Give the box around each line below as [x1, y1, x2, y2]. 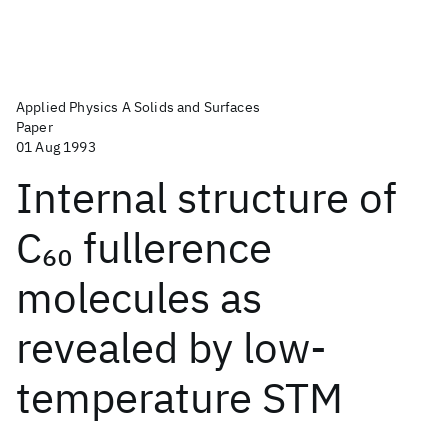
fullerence [73, 220, 272, 275]
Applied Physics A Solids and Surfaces [16, 98, 260, 116]
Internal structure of [16, 170, 397, 225]
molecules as [16, 270, 262, 325]
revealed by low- [16, 320, 327, 375]
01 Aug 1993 [16, 138, 96, 156]
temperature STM [16, 370, 343, 425]
